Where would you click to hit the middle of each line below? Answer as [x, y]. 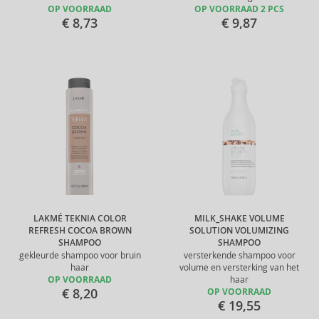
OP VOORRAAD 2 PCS [239, 9]
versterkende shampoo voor [239, 255]
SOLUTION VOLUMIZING [239, 231]
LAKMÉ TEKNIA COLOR [80, 219]
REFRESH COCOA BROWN [80, 231]
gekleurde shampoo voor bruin [80, 255]
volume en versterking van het [239, 267]
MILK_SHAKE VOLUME [239, 219]
